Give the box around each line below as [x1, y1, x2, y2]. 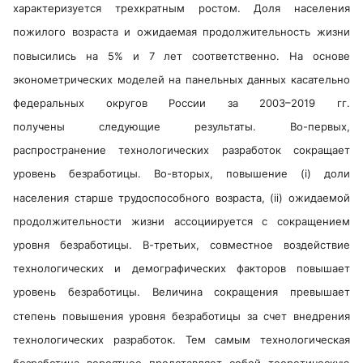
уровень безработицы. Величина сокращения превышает [13, 285, 350, 299]
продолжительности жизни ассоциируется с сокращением [13, 215, 350, 228]
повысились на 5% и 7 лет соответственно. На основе [13, 49, 350, 62]
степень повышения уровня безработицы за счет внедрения [13, 309, 350, 322]
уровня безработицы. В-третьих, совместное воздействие [13, 238, 350, 252]
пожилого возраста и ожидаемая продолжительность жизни [13, 25, 350, 39]
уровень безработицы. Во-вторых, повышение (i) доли [13, 167, 350, 181]
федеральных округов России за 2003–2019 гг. [13, 96, 350, 110]
